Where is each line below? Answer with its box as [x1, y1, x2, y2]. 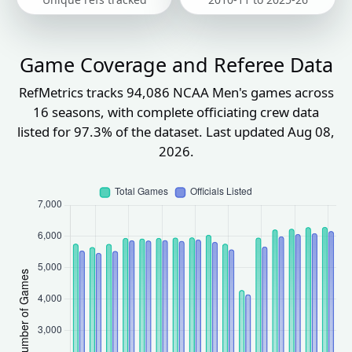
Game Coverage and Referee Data [19, 51, 333, 79]
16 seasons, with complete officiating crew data [33, 103, 319, 122]
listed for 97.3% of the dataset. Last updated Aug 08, [17, 123, 335, 141]
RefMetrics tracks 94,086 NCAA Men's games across [18, 83, 334, 102]
